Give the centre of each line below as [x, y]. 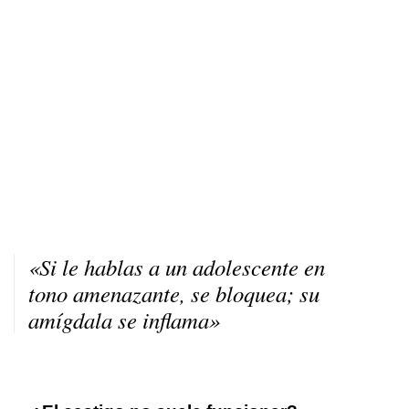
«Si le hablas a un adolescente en [177, 267]
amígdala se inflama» [124, 320]
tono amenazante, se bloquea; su [174, 293]
